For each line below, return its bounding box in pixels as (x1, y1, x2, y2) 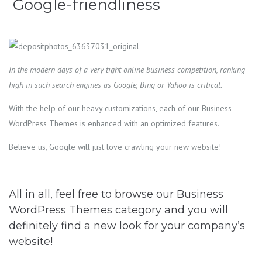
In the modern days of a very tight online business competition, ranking (9, 64, 245, 75)
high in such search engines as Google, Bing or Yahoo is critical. (9, 80, 222, 91)
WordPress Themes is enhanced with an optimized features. (9, 118, 219, 129)
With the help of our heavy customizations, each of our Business (9, 103, 232, 114)
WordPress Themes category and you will (9, 204, 228, 217)
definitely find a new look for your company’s (9, 219, 245, 233)
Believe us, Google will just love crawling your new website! (9, 142, 221, 153)
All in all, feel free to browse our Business (9, 188, 223, 201)
